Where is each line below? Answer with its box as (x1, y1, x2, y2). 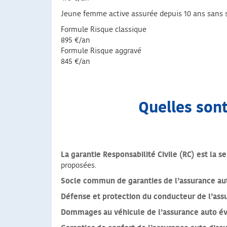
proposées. (61, 162, 96, 170)
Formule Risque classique (61, 26, 146, 34)
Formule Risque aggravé (61, 47, 141, 55)
